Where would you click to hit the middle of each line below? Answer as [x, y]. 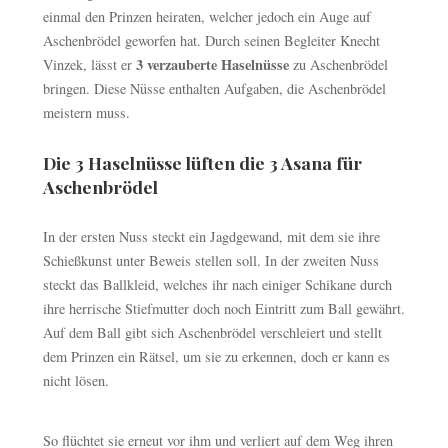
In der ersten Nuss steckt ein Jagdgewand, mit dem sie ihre [211, 237]
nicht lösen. [75, 381]
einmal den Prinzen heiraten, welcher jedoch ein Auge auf [206, 17]
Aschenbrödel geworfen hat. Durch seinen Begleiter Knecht [211, 41]
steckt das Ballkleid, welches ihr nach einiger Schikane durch [217, 285]
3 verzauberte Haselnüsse [214, 65]
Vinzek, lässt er [89, 65]
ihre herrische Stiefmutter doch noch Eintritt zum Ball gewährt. [223, 309]
